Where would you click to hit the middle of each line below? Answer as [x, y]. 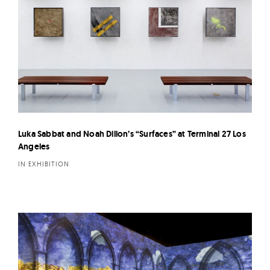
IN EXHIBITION [44, 164]
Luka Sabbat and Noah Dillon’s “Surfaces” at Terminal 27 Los [132, 134]
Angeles [34, 147]
